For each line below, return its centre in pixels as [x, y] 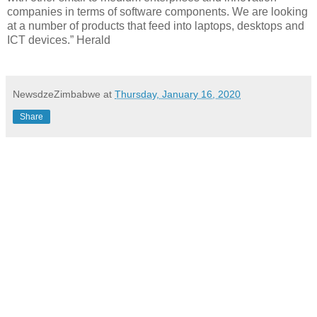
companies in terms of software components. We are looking [157, 11]
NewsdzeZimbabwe [57, 94]
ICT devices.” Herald [59, 40]
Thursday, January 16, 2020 [178, 94]
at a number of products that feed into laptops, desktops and [156, 25]
